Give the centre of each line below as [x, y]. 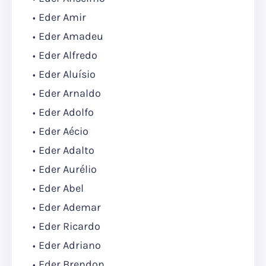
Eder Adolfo [66, 113]
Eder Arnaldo [70, 94]
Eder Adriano [70, 246]
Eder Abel [61, 189]
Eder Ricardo [69, 227]
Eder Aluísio [67, 75]
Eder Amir [62, 18]
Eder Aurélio [68, 170]
